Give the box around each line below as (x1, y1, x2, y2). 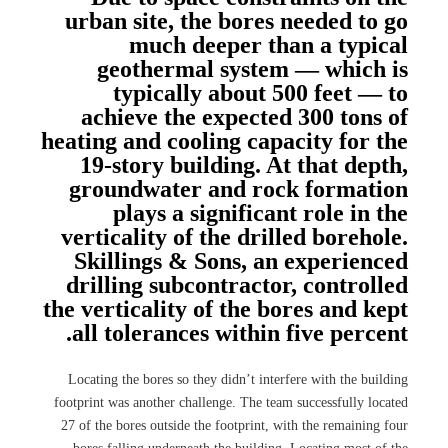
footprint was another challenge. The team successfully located (54, 395, 408, 410)
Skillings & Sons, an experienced (74, 248, 408, 274)
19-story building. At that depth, (80, 152, 408, 178)
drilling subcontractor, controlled (66, 272, 408, 298)
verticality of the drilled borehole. (61, 224, 408, 250)
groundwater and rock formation (69, 176, 408, 202)
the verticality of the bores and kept (43, 296, 408, 322)
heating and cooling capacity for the (41, 128, 408, 154)
